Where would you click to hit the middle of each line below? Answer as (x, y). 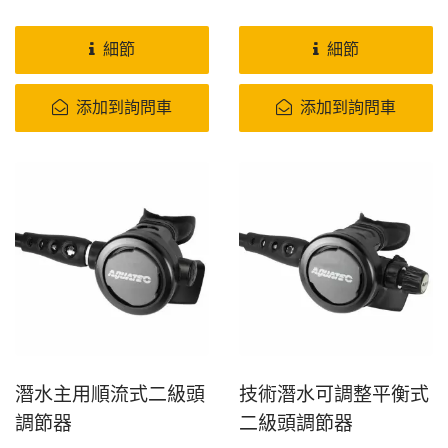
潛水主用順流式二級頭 (110, 393)
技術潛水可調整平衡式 (334, 393)
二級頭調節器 (296, 422)
